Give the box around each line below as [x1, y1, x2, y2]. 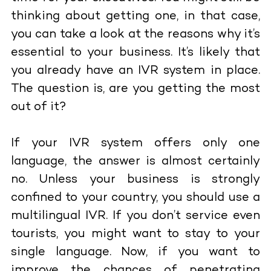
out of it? [10, 100, 67, 114]
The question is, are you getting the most [10, 82, 261, 96]
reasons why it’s [167, 28, 261, 41]
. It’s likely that [170, 46, 261, 59]
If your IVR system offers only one [10, 137, 261, 150]
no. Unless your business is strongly [10, 173, 261, 186]
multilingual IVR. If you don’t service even [10, 209, 261, 223]
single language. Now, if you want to [10, 246, 261, 259]
